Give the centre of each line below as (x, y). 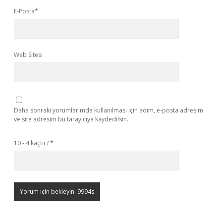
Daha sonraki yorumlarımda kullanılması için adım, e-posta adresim (109, 110)
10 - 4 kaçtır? (32, 143)
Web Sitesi (28, 55)
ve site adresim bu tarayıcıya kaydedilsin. (71, 119)
